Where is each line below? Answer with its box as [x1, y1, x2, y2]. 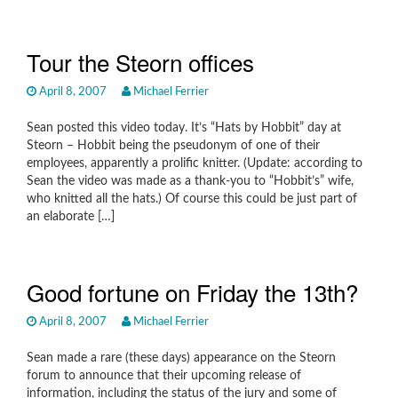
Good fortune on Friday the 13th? [27, 275, 358, 308]
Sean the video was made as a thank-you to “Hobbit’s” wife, [27, 175, 354, 187]
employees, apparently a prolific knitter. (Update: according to [27, 157, 362, 170]
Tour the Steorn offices [27, 45, 254, 78]
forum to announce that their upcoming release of [27, 370, 301, 382]
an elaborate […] [27, 211, 115, 223]
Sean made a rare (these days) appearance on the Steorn [27, 352, 336, 364]
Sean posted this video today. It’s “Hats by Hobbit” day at [27, 122, 341, 134]
